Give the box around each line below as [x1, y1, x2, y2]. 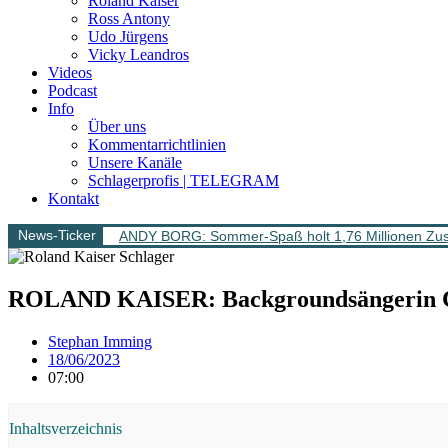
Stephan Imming [48, 332, 152, 350]
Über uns [88, 118, 146, 135]
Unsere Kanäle [88, 154, 182, 171]
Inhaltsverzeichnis [9, 419, 122, 437]
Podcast [48, 82, 97, 99]
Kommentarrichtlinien [88, 136, 226, 153]
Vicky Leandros [88, 46, 189, 63]
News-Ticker [18, 227, 96, 243]
